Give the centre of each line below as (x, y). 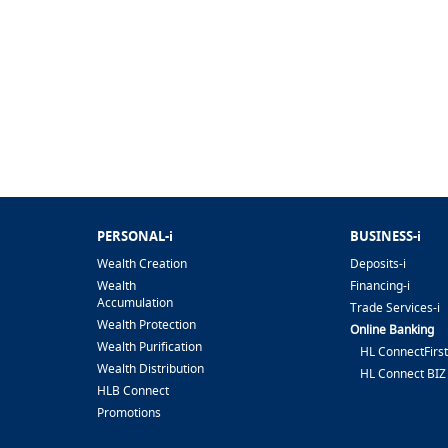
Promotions (128, 412)
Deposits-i (377, 263)
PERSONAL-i (134, 236)
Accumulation (134, 302)
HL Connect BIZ (402, 373)
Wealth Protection (146, 324)
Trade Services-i (394, 307)
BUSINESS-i (385, 236)
